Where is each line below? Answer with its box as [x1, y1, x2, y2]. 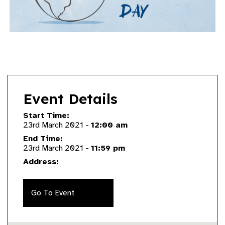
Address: [23, 157, 59, 167]
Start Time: [23, 110, 69, 121]
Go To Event [31, 188, 74, 198]
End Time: [23, 134, 63, 144]
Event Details [23, 90, 118, 107]
